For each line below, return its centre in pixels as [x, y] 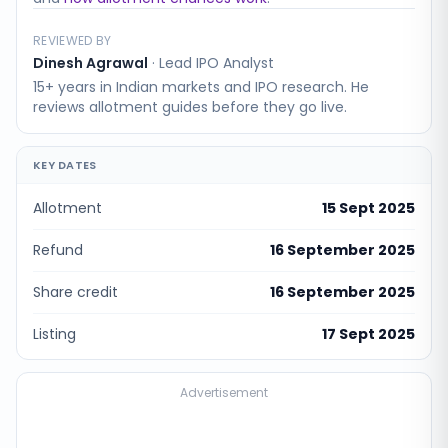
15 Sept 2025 [368, 208]
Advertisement [224, 392]
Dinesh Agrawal [90, 63]
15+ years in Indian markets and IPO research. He [201, 87]
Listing [54, 334]
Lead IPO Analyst [216, 63]
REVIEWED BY [72, 40]
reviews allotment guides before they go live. [190, 107]
